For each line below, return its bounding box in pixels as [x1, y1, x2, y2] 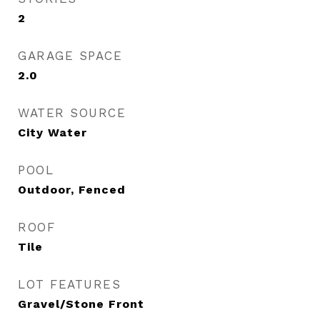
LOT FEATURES [18, 277, 121, 291]
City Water [18, 126, 87, 139]
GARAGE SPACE [18, 49, 122, 63]
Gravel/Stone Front [18, 297, 144, 311]
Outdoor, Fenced [18, 183, 126, 196]
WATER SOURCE [18, 106, 126, 120]
